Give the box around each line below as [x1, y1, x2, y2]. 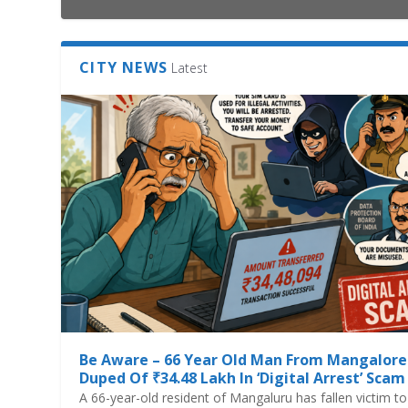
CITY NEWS [79, 56, 168, 77]
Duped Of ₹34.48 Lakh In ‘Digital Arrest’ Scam [79, 368, 406, 389]
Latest [171, 58, 209, 76]
